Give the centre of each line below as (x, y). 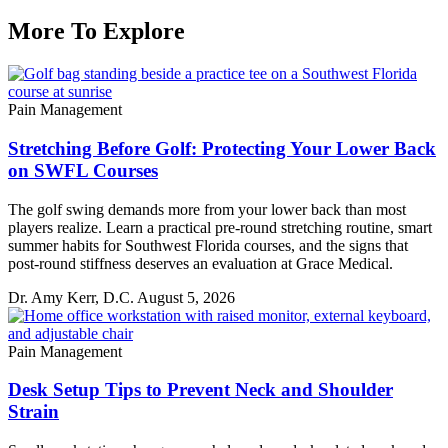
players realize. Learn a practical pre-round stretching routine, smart (220, 227)
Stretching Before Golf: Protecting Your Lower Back (222, 148)
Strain (33, 412)
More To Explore (96, 31)
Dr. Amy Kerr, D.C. (72, 297)
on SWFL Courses (83, 170)
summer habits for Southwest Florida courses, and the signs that (208, 245)
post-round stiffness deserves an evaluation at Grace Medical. (200, 263)
